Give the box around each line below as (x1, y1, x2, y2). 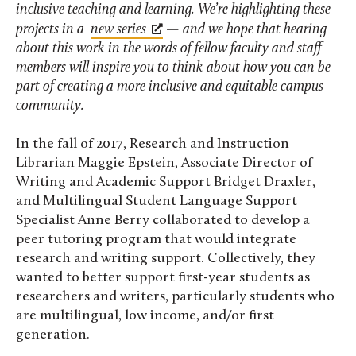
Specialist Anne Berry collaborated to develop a (16, 213, 310, 229)
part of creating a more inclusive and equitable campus (16, 79, 323, 95)
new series (91, 21, 146, 37)
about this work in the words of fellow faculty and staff (16, 41, 322, 56)
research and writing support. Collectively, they (16, 251, 315, 267)
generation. (16, 327, 90, 343)
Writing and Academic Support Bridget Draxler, (16, 175, 315, 191)
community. (16, 98, 84, 114)
